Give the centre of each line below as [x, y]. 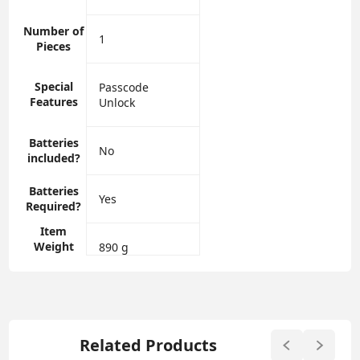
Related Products [148, 346]
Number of [54, 31]
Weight [53, 247]
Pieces [54, 47]
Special [53, 87]
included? [53, 158]
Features [53, 102]
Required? [54, 207]
